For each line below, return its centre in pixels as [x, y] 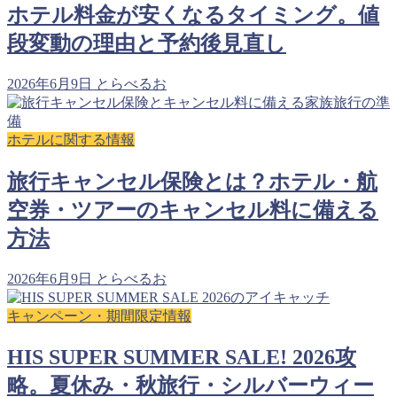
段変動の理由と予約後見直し [147, 43]
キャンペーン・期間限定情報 [99, 315]
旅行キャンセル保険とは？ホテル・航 [192, 181]
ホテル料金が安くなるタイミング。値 [193, 15]
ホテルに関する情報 [71, 139]
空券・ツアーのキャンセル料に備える [193, 210]
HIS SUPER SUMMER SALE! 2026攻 [182, 358]
